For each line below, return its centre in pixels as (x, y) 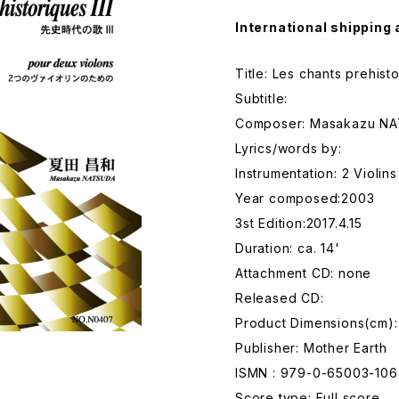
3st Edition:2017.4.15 (299, 223)
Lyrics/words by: (289, 148)
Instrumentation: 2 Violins (316, 173)
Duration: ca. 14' (288, 248)
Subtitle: (262, 98)
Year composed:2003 (305, 198)
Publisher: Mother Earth (311, 348)
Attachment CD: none (304, 273)
